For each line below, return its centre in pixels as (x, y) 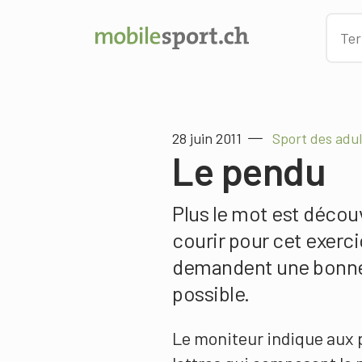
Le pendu (249, 170)
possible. (211, 293)
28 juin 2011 (207, 138)
